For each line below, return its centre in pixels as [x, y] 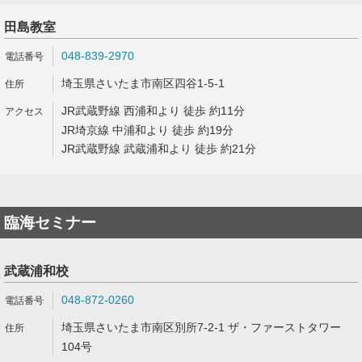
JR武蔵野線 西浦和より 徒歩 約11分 [153, 111]
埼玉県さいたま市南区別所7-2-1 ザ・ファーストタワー [201, 327]
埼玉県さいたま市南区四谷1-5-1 [143, 83]
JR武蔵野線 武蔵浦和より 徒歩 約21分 [159, 149]
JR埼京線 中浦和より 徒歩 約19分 [147, 130]
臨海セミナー [50, 223]
